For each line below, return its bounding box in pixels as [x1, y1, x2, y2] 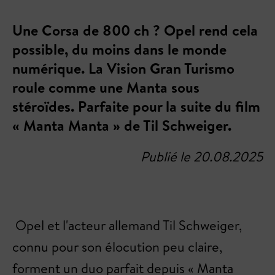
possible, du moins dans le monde [12, 39, 227, 60]
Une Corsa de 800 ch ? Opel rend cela [12, 20, 258, 41]
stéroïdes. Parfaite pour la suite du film [12, 96, 260, 117]
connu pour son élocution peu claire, [12, 238, 222, 256]
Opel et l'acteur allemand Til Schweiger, [12, 216, 242, 234]
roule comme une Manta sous [12, 77, 199, 98]
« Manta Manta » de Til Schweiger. [12, 115, 231, 136]
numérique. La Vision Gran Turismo [12, 58, 234, 79]
